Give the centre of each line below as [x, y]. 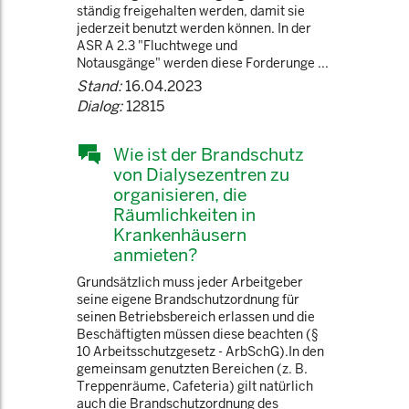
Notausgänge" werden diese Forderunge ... [203, 63]
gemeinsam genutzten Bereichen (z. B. [192, 369]
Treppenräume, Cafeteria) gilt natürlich [195, 386]
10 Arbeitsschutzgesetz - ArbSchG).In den [200, 351]
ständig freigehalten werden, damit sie [191, 11]
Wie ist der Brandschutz [209, 154]
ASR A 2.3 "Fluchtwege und [157, 46]
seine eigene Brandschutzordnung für [188, 299]
